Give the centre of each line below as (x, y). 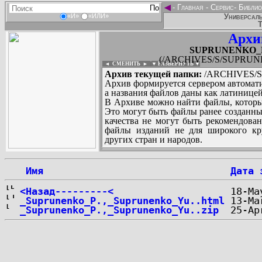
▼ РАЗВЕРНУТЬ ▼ (176, 64)
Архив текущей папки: (153, 74)
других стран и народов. (154, 139)
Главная (190, 7)
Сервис (221, 7)
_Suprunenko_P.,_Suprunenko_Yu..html (122, 201)
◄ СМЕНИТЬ (121, 64)
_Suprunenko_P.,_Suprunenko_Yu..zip (119, 210)
